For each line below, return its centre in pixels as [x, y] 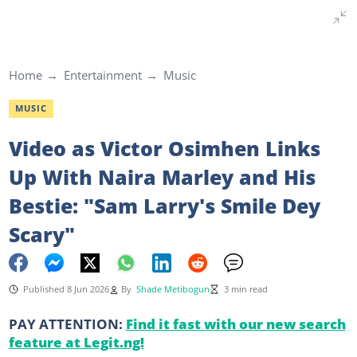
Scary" [41, 234]
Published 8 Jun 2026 [66, 289]
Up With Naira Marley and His [162, 177]
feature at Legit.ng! [76, 341]
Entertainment [102, 75]
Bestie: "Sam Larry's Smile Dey [164, 205]
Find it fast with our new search [235, 323]
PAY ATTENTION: [67, 323]
